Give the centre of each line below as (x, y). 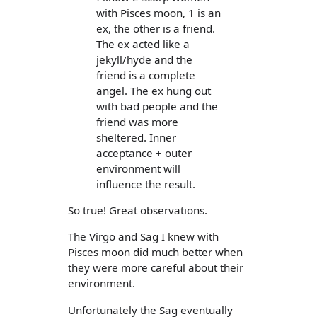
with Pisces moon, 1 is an (158, 13)
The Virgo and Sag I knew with (143, 237)
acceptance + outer (144, 153)
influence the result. (146, 184)
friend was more (137, 122)
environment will (138, 169)
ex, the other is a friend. (156, 29)
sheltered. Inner (136, 138)
